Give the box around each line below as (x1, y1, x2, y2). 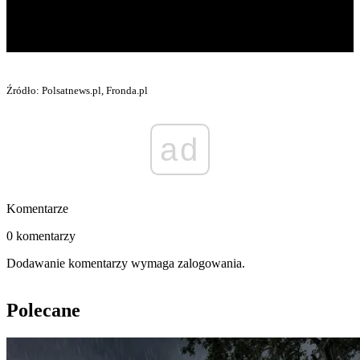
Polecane (6, 300, 80, 321)
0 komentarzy (6, 229, 76, 243)
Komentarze (6, 202, 68, 216)
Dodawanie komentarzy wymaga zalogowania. (6, 256, 245, 271)
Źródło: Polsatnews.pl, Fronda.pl (6, 84, 148, 97)
